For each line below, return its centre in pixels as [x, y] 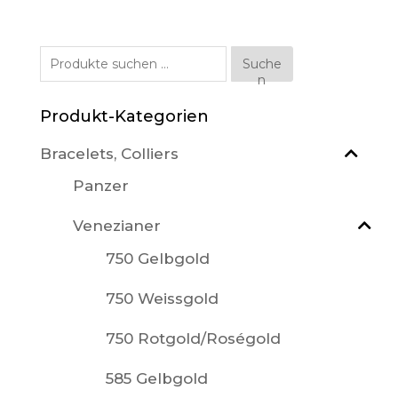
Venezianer [116, 226]
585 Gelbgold [156, 378]
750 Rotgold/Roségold [193, 338]
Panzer [100, 186]
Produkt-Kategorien [124, 117]
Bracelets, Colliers [109, 153]
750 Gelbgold [157, 258]
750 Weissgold [162, 298]
